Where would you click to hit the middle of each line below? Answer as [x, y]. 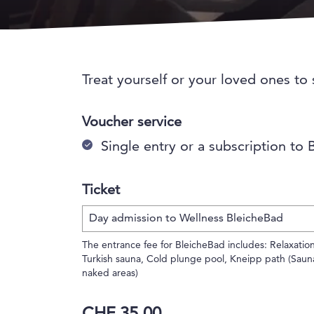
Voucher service [132, 123]
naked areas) [110, 273]
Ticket [101, 191]
